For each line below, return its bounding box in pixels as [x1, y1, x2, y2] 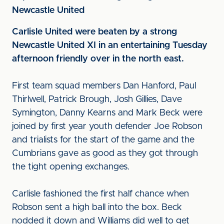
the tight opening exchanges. [12, 162, 129, 171]
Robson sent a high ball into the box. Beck [12, 203, 182, 212]
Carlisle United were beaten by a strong [12, 27, 177, 36]
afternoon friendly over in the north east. [12, 54, 184, 63]
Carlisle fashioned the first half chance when [12, 189, 189, 198]
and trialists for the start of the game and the [12, 135, 194, 144]
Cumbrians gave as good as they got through [12, 149, 198, 158]
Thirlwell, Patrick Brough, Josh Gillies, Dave [12, 95, 182, 104]
